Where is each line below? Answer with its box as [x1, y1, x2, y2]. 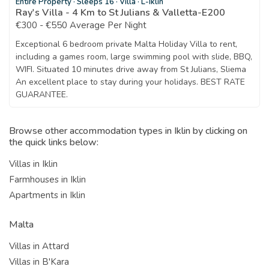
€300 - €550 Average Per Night [16, 19, 147, 31]
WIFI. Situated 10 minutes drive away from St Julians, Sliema [16, 63, 246, 75]
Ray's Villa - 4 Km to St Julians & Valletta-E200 [16, 5, 225, 19]
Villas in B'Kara [9, 255, 69, 268]
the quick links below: [9, 135, 98, 149]
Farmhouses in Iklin [9, 173, 86, 186]
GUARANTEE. [16, 88, 68, 100]
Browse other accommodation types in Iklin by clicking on [9, 124, 247, 138]
